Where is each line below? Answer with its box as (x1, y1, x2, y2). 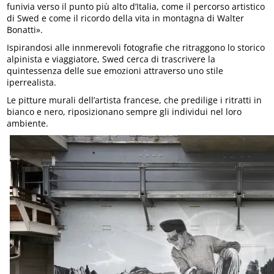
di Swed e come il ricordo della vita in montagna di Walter (7, 12, 245, 24)
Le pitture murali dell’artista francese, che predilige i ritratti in (7, 94, 262, 106)
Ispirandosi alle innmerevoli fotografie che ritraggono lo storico (7, 42, 265, 54)
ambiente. (7, 117, 49, 130)
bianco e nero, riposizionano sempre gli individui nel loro (7, 106, 242, 118)
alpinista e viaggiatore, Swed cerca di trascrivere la (7, 53, 216, 65)
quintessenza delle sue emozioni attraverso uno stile (7, 65, 224, 77)
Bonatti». (7, 24, 43, 36)
